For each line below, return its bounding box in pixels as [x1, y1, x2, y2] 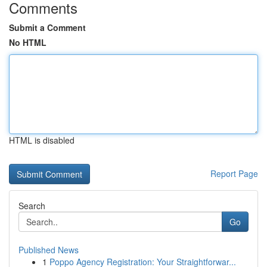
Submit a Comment [9, 21, 86, 33]
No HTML [9, 36, 46, 48]
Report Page [210, 167, 258, 179]
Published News [18, 244, 79, 256]
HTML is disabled [9, 134, 74, 146]
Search [18, 200, 45, 212]
